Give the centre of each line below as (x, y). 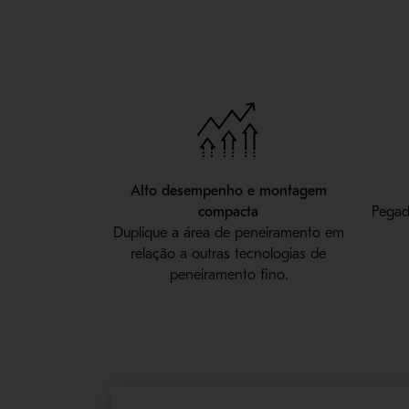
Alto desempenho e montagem (228, 191)
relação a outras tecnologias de (229, 254)
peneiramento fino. (228, 275)
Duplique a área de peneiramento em (228, 233)
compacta (229, 212)
